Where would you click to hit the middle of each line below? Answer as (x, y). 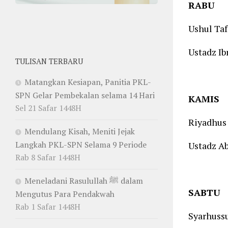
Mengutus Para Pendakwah (65, 194)
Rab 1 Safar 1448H (48, 206)
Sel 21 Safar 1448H (48, 108)
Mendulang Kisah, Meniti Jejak (80, 131)
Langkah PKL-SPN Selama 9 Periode (81, 144)
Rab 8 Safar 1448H (48, 157)
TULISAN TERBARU (49, 61)
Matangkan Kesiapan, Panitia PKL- (88, 82)
